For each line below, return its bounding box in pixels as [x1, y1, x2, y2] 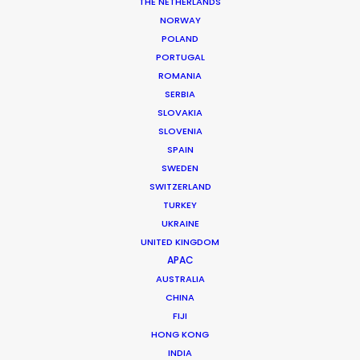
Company [37, 309, 101, 326]
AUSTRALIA [155, 272, 205, 285]
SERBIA [165, 88, 195, 100]
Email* [37, 28, 79, 46]
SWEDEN [162, 162, 198, 174]
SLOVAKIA [157, 106, 202, 119]
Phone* [37, 121, 84, 138]
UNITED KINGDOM [141, 235, 219, 248]
